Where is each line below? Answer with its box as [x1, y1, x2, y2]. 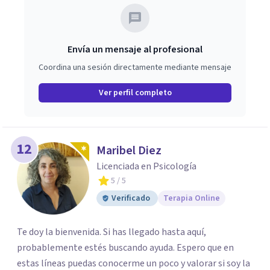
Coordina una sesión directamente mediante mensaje [39, 61, 231, 74]
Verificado [111, 192, 150, 204]
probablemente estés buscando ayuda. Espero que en [17, 241, 234, 254]
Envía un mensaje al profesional [67, 43, 202, 56]
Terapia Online [163, 192, 220, 204]
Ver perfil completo [98, 87, 172, 99]
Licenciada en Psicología [96, 160, 196, 173]
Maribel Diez [96, 142, 162, 159]
